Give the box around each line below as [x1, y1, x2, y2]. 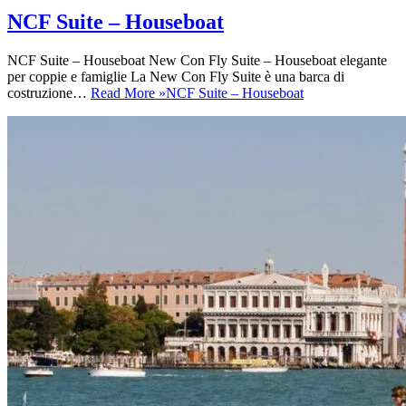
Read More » [91, 84, 166, 101]
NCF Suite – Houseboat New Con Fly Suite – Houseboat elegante [7, 52, 387, 68]
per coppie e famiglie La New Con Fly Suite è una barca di [7, 68, 344, 84]
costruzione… [7, 84, 91, 101]
